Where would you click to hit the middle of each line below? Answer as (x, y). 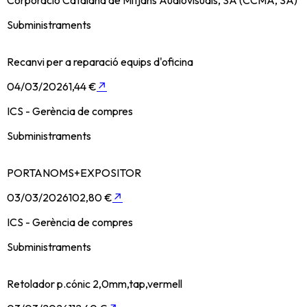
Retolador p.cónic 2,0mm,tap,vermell (95, 283)
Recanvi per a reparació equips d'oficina (100, 61)
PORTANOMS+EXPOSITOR (74, 172)
